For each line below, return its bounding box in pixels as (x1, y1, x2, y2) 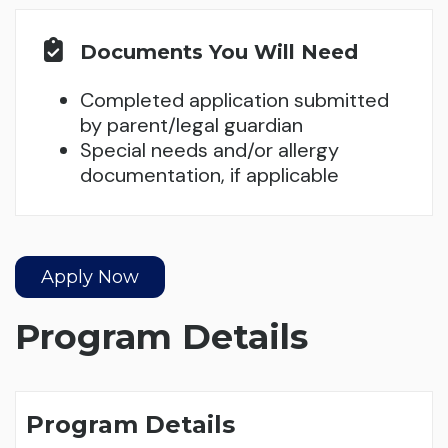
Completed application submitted (80, 86, 389, 113)
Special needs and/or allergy (80, 136, 339, 163)
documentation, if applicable (80, 161, 339, 188)
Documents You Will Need (80, 39, 358, 64)
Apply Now (41, 265, 139, 288)
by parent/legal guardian (80, 111, 303, 138)
